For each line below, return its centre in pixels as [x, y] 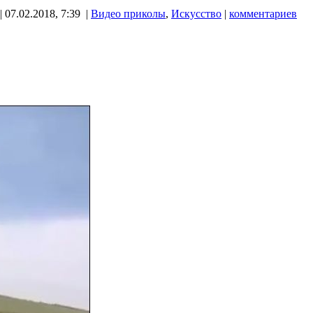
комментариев [263, 13]
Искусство [196, 13]
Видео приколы [128, 13]
